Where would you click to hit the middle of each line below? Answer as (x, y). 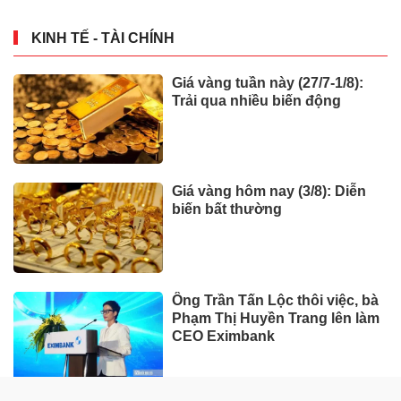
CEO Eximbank (224, 336)
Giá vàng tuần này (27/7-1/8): (268, 82)
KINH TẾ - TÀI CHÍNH (103, 38)
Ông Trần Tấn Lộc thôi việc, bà (276, 300)
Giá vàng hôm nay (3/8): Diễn (269, 192)
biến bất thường (227, 209)
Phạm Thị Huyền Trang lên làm (276, 318)
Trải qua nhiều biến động (257, 100)
